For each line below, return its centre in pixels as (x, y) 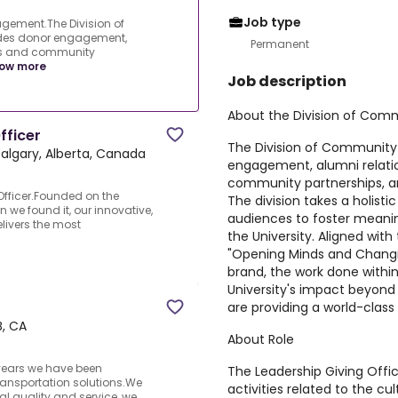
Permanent (280, 44)
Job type (272, 22)
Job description (287, 81)
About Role (261, 339)
